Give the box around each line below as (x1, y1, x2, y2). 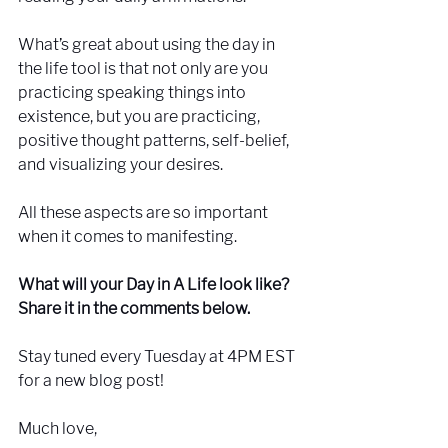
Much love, (18, 418, 100, 438)
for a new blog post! (18, 370, 164, 390)
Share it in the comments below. (18, 298, 250, 318)
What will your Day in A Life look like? (18, 274, 292, 294)
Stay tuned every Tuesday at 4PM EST (18, 346, 298, 366)
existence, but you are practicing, (18, 106, 263, 126)
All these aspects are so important (18, 202, 271, 222)
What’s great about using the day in (18, 34, 278, 54)
